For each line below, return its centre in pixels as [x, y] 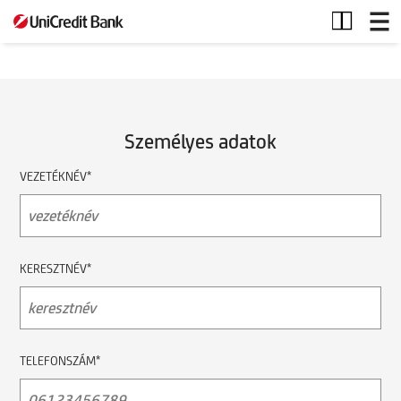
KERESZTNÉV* [55, 268]
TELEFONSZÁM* [60, 360]
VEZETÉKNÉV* [55, 176]
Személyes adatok [200, 141]
